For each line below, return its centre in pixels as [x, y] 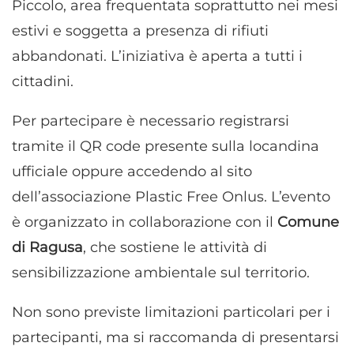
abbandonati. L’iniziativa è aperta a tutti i [157, 56]
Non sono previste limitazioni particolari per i [171, 313]
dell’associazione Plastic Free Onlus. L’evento [171, 197]
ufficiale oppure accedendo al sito [132, 172]
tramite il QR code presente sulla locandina [166, 147]
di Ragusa [47, 248]
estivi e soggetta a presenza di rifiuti [140, 31]
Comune [308, 222]
